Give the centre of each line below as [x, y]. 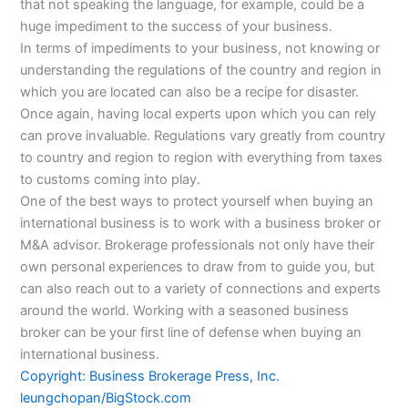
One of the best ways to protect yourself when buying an [197, 201]
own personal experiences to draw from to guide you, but [198, 266]
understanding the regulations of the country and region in [201, 70]
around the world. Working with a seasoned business [185, 310]
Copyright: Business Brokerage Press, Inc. [150, 376]
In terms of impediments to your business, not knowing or [200, 48]
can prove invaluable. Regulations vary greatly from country [203, 135]
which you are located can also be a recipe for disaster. [190, 92]
